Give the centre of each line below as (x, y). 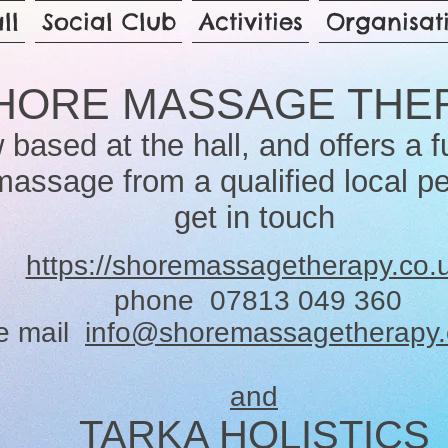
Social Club (108, 21)
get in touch (254, 217)
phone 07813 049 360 (254, 300)
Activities (250, 21)
